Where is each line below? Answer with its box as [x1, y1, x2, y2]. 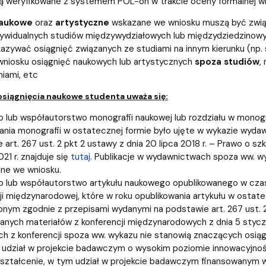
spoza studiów [194, 56, 259, 68]
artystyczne [55, 17, 109, 29]
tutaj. [70, 151, 92, 163]
